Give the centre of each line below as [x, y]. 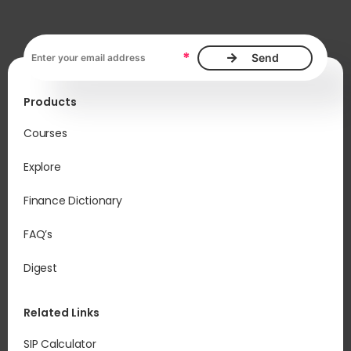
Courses [45, 133]
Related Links [62, 313]
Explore [42, 167]
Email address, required [94, 49]
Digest [40, 268]
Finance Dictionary [73, 201]
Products [50, 102]
